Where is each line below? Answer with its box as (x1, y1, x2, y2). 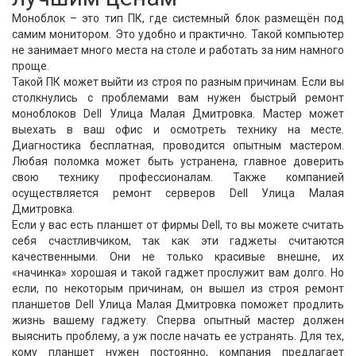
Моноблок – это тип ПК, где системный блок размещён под (12, 12, 344, 25)
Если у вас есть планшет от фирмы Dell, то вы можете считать (12, 219, 344, 231)
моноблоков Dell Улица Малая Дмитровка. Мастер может (12, 107, 344, 120)
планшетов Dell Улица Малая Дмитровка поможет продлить (12, 298, 344, 311)
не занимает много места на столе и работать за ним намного (12, 44, 344, 56)
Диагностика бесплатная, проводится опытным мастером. (12, 139, 344, 152)
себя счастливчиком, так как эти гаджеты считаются (12, 234, 344, 247)
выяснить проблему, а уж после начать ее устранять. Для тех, (12, 330, 344, 342)
